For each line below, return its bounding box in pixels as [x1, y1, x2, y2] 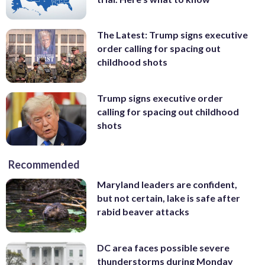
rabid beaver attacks [97, 206, 189, 218]
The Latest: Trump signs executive [97, 29, 248, 41]
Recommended [8, 158, 80, 172]
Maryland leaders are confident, [97, 179, 237, 190]
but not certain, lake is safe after [97, 192, 240, 204]
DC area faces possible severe [97, 242, 230, 254]
